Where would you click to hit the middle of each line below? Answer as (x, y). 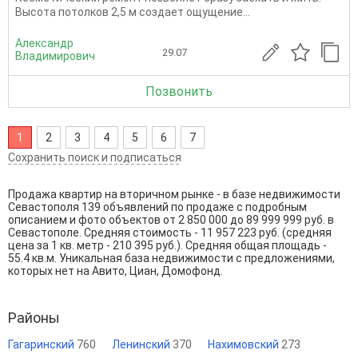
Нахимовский (245, 344)
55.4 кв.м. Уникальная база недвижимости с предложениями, (171, 258)
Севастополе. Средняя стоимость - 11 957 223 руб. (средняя (170, 232)
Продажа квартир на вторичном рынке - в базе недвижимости (174, 194)
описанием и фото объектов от (93, 219)
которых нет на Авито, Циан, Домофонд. (115, 270)
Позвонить (179, 91)
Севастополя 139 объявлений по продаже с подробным (157, 207)
